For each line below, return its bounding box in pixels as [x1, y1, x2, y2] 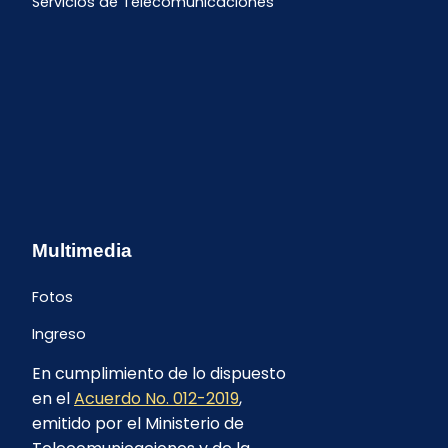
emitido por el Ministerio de [32, 412, 244, 435]
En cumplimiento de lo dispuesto [32, 362, 286, 385]
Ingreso [32, 324, 86, 345]
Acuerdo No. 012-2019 [74, 387, 239, 410]
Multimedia [32, 239, 132, 261]
